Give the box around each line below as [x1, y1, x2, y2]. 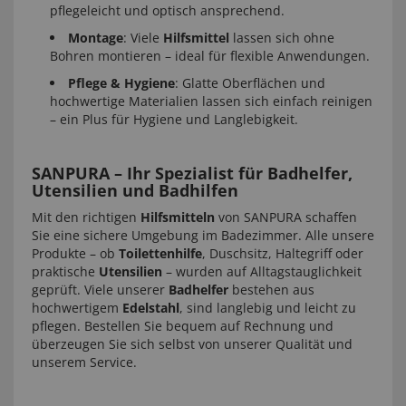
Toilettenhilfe [119, 245, 202, 262]
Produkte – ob [32, 245, 119, 262]
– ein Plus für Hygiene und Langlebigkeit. [50, 111, 298, 128]
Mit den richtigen [32, 208, 140, 226]
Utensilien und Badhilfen [32, 179, 238, 201]
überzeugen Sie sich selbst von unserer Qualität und [32, 335, 353, 353]
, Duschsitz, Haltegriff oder [202, 245, 363, 262]
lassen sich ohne [229, 29, 334, 46]
